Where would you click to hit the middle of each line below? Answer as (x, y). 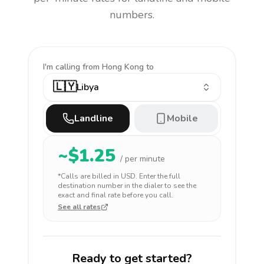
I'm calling (63, 67)
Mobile (182, 118)
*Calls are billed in (89, 176)
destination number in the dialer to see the (127, 186)
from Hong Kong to (118, 67)
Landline (94, 118)
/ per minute (143, 159)
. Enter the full (158, 176)
